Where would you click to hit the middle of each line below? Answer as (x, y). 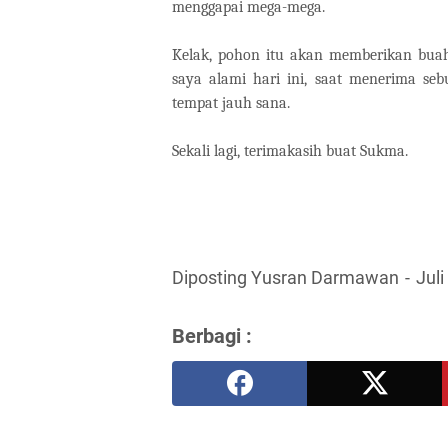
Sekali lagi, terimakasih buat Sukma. (290, 151)
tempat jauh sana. (231, 103)
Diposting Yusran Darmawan (287, 278)
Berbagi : (212, 336)
